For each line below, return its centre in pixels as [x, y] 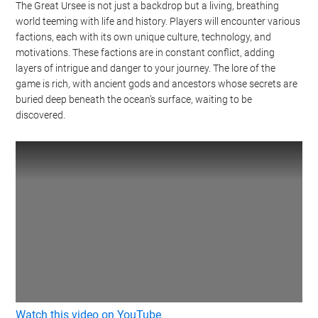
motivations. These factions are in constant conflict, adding [146, 53]
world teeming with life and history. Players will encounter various [158, 21]
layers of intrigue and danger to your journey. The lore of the [146, 68]
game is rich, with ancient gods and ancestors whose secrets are [157, 84]
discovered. [41, 115]
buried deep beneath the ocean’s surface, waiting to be [134, 99]
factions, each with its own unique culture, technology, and [144, 37]
